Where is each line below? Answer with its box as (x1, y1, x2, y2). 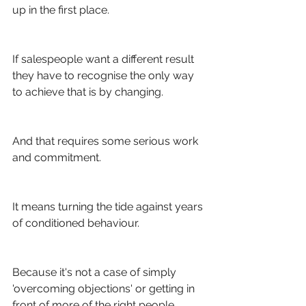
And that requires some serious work (12, 135, 201, 148)
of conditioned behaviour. (12, 217, 142, 229)
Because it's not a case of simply (12, 266, 179, 279)
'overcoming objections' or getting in (12, 282, 197, 295)
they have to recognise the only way (12, 69, 197, 82)
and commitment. (12, 151, 101, 164)
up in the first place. (12, 3, 109, 16)
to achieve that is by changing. (12, 85, 163, 98)
